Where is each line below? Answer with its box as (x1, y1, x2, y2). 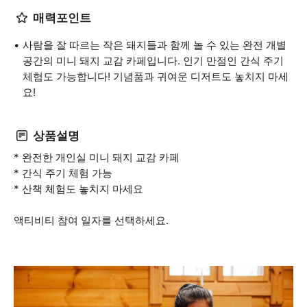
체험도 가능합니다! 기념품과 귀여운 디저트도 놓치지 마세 (23, 70, 288, 83)
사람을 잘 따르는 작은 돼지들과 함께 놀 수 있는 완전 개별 (23, 38, 286, 51)
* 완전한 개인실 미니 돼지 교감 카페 (14, 151, 180, 164)
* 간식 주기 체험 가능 (14, 167, 112, 180)
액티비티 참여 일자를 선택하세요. (14, 214, 169, 227)
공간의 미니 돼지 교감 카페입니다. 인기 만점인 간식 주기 (23, 54, 284, 67)
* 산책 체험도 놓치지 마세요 (14, 182, 143, 195)
